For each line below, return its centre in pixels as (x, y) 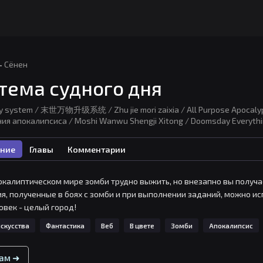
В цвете (142, 225)
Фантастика (65, 225)
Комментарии (97, 149)
